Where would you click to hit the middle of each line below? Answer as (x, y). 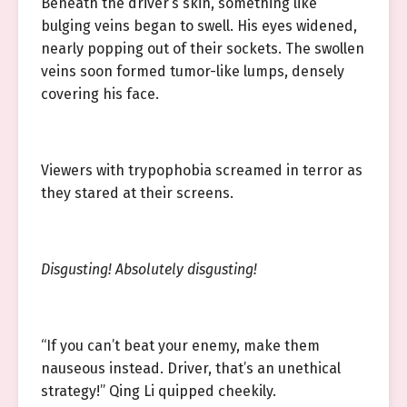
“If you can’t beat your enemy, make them (180, 346)
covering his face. (100, 94)
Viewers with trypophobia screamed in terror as (202, 170)
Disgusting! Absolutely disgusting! (149, 269)
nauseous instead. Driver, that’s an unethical (191, 368)
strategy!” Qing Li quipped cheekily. (159, 391)
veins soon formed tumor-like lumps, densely (193, 71)
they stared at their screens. (137, 193)
